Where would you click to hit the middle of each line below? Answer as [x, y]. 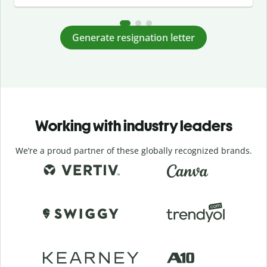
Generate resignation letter [133, 37]
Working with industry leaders [133, 126]
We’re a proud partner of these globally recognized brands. [133, 150]
